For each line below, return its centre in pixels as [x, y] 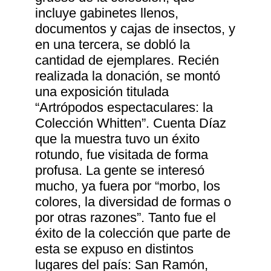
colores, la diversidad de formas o [133, 202]
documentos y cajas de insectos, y [135, 29]
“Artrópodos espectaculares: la [124, 108]
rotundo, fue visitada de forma [122, 155]
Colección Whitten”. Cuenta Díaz [131, 123]
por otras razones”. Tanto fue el [126, 218]
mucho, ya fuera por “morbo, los [128, 186]
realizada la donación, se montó [128, 76]
